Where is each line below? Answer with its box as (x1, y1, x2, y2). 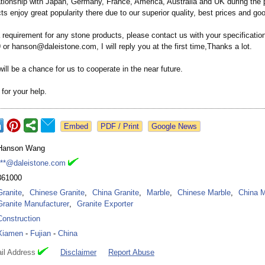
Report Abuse (108, 248, 154, 257)
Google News (151, 122, 197, 131)
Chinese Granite (30, 188, 85, 198)
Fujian (30, 229, 51, 238)
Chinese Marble (177, 188, 231, 198)
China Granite (92, 188, 139, 198)
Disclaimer (60, 248, 96, 257)
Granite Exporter (77, 199, 133, 209)
